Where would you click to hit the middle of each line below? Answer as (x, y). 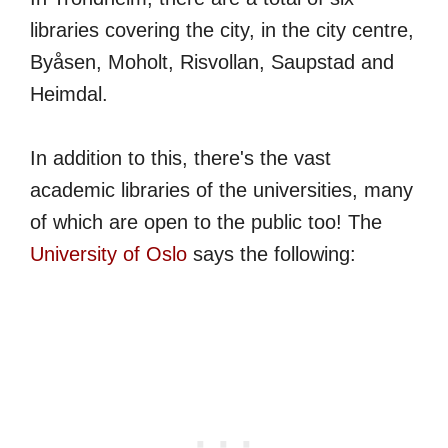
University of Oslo (108, 253)
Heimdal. (69, 93)
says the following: (271, 253)
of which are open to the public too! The (206, 221)
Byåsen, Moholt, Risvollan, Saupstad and (212, 61)
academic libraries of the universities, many (221, 189)
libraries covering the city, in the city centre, (222, 29)
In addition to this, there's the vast (180, 157)
